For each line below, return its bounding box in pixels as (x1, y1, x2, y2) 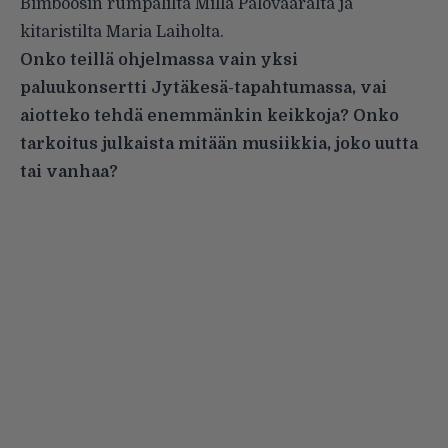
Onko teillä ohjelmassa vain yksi (20, 50, 298, 69)
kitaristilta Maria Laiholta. (20, 22, 224, 41)
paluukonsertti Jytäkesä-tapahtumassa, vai (20, 78, 387, 97)
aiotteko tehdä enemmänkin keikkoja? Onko (20, 106, 399, 125)
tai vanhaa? (20, 162, 118, 181)
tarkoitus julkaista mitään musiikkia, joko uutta (20, 134, 418, 153)
